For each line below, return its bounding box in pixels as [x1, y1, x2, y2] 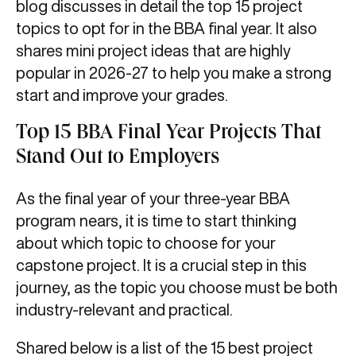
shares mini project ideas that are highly [16, 42, 291, 60]
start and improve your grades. [16, 87, 228, 104]
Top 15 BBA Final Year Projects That [16, 124, 321, 145]
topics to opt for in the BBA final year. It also [16, 20, 317, 37]
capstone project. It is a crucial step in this [16, 257, 307, 274]
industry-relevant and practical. [16, 301, 236, 319]
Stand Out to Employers [16, 149, 219, 170]
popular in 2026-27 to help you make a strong [16, 64, 331, 82]
